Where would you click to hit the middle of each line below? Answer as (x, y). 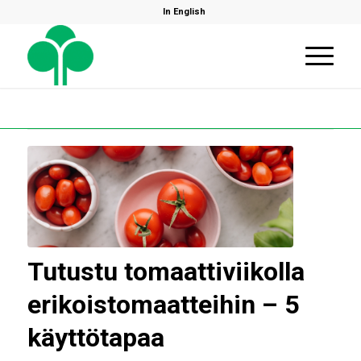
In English (185, 12)
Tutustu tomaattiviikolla (166, 271)
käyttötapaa (95, 337)
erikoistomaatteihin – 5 (163, 304)
